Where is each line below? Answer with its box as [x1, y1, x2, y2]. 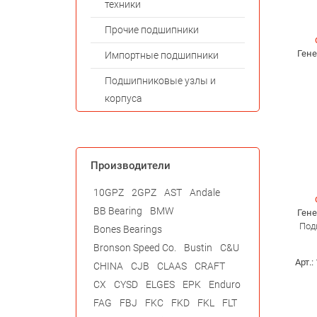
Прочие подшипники [105, 24, 199, 36]
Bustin [184, 242, 212, 254]
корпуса [105, 93, 142, 105]
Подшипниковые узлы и [105, 75, 216, 87]
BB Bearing [93, 205, 142, 217]
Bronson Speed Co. [93, 242, 176, 254]
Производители [91, 159, 171, 173]
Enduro [209, 279, 241, 291]
